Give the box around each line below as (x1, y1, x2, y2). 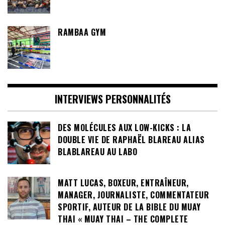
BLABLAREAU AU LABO (58, 145, 137, 158)
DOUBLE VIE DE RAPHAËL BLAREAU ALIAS (58, 133, 205, 146)
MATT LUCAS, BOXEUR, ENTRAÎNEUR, (58, 176, 189, 189)
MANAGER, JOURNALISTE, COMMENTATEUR (58, 188, 209, 201)
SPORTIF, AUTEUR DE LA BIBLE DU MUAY (58, 200, 201, 213)
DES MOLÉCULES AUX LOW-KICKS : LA (58, 121, 191, 134)
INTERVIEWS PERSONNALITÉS (54, 91, 171, 106)
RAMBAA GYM (58, 26, 106, 38)
